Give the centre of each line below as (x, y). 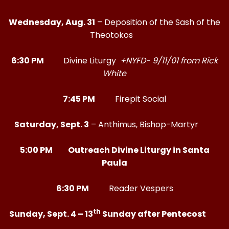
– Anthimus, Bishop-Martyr (152, 124)
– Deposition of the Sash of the (158, 22)
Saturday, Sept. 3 (52, 124)
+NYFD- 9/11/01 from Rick (169, 61)
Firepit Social (131, 99)
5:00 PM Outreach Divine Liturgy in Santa (114, 150)
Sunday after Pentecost (156, 214)
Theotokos (114, 35)
